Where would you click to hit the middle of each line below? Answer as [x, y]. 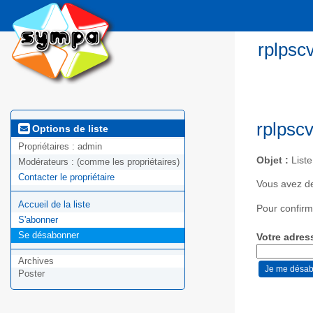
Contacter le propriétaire [66, 177]
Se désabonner [49, 235]
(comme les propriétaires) [128, 162]
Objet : [272, 160]
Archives [36, 261]
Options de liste [69, 128]
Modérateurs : [48, 162]
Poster [31, 274]
